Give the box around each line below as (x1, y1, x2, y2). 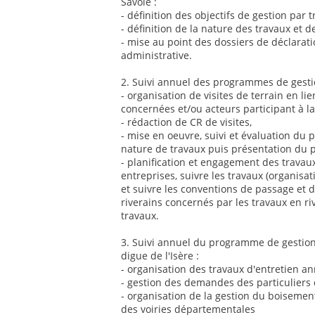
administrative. (121, 49, 192, 63)
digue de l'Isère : (121, 249, 199, 263)
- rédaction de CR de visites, (121, 115, 252, 129)
